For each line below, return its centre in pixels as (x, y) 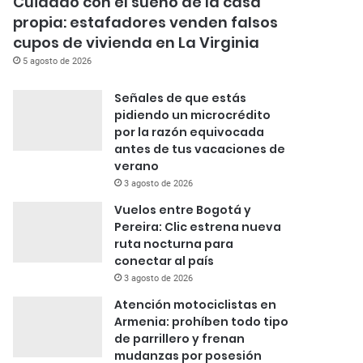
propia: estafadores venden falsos (146, 23)
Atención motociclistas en (196, 305)
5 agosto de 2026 (58, 62)
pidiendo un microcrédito (193, 115)
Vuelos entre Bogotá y (183, 210)
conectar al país (164, 261)
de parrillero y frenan (180, 339)
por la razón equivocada (190, 132)
